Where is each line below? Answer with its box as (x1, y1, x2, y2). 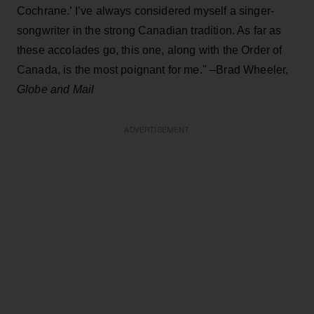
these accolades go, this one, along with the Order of (17, 43, 282, 56)
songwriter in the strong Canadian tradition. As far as (17, 24, 282, 36)
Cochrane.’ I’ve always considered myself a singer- (17, 4, 275, 17)
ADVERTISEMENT (124, 125, 190, 134)
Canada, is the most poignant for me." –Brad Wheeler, (17, 63, 289, 76)
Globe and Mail (17, 83, 95, 95)
